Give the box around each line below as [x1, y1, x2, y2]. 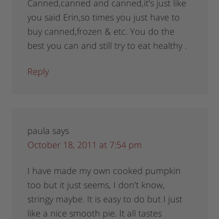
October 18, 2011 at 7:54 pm [27, 139, 142, 151]
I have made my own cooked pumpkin [27, 165, 181, 177]
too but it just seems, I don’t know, [27, 179, 165, 191]
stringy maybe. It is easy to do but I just [27, 193, 183, 205]
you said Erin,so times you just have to [27, 11, 180, 23]
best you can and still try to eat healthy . [27, 40, 187, 52]
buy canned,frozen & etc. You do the [27, 25, 175, 38]
